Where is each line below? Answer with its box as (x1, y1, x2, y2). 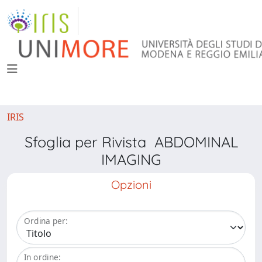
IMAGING (101, 150, 161, 168)
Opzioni (111, 177, 151, 192)
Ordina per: (24, 215, 68, 227)
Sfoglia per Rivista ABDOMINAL (24, 133, 238, 151)
